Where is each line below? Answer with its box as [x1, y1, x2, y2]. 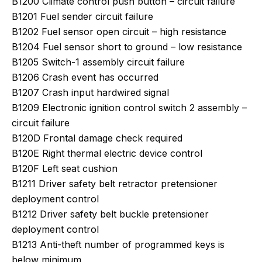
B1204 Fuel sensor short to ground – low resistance [12, 41, 242, 53]
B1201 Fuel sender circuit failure [12, 11, 153, 22]
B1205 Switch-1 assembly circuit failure [12, 56, 185, 68]
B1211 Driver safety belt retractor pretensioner [12, 178, 218, 189]
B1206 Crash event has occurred [12, 71, 158, 83]
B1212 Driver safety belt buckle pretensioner [12, 208, 209, 220]
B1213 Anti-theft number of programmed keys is [12, 239, 225, 250]
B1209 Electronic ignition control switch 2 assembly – [12, 102, 247, 113]
